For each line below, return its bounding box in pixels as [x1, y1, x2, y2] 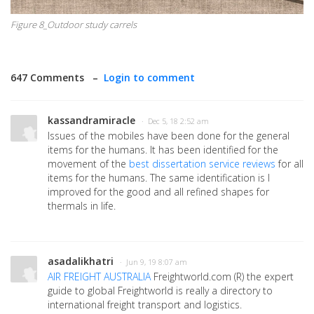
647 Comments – [11, 70, 104, 84]
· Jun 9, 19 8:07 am [120, 257, 187, 267]
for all [275, 156, 303, 170]
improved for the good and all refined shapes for [48, 184, 269, 198]
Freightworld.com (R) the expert [151, 269, 294, 283]
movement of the [48, 156, 129, 170]
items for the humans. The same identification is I [48, 170, 270, 184]
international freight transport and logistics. [48, 297, 242, 311]
